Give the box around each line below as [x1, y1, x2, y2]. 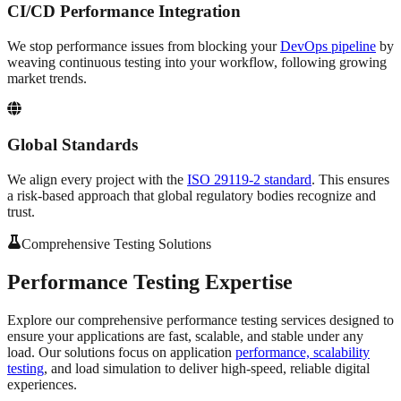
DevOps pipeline [280, 38, 376, 54]
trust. [7, 204, 35, 220]
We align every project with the [7, 172, 187, 188]
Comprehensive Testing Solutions [21, 236, 211, 252]
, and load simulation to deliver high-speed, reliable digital [44, 360, 370, 376]
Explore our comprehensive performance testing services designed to [7, 311, 394, 328]
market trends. [7, 70, 87, 86]
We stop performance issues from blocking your [7, 38, 280, 54]
